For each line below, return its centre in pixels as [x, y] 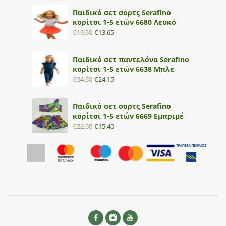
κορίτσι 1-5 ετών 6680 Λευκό [124, 22]
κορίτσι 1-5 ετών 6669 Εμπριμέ [128, 116]
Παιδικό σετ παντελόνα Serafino [131, 59]
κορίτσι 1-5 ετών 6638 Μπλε [123, 69]
